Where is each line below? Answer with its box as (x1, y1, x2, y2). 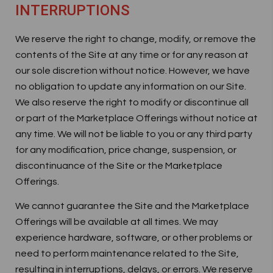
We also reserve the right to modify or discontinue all (15, 97, 249, 107)
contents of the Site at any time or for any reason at (15, 50, 249, 60)
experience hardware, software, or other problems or (15, 233, 252, 243)
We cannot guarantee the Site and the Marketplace (15, 201, 249, 211)
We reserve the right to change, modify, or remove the (15, 34, 256, 44)
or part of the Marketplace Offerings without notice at (15, 113, 258, 123)
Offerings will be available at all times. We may (15, 217, 218, 227)
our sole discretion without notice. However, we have (15, 66, 250, 76)
